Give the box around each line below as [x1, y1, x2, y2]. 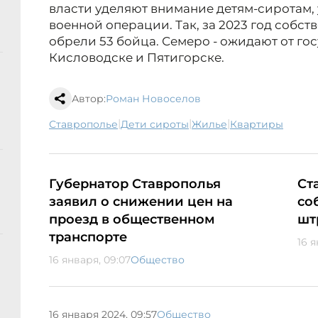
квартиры [237, 118, 283, 131]
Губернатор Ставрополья [49, 176, 221, 192]
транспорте [49, 229, 127, 246]
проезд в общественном [49, 212, 215, 228]
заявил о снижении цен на [49, 194, 233, 210]
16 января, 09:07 [49, 253, 131, 267]
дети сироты [128, 118, 189, 131]
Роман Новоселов [106, 92, 201, 106]
